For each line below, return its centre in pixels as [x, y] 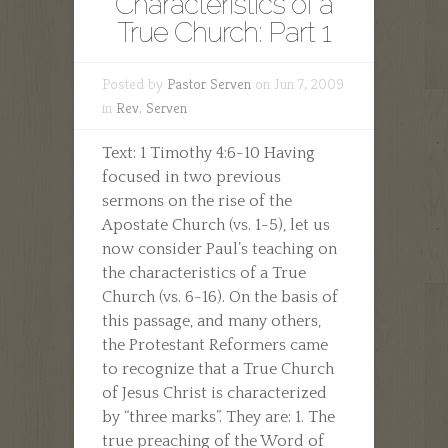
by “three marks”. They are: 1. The [218, 416]
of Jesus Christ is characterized [214, 392]
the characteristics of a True [204, 272]
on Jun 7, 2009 [297, 83]
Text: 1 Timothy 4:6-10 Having [208, 152]
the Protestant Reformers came [215, 344]
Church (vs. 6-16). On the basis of [220, 296]
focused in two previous [191, 176]
